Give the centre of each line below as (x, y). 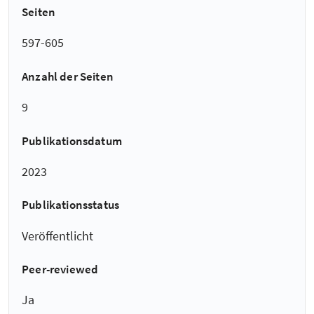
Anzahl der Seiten (68, 77)
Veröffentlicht (57, 235)
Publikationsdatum (72, 141)
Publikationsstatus (71, 205)
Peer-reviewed (60, 269)
